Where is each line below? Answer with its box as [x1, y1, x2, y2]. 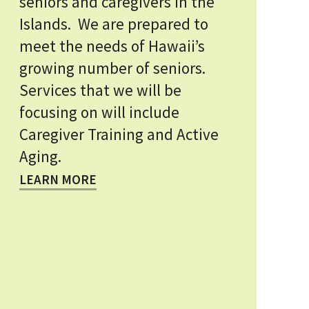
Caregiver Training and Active [19, 124, 219, 144]
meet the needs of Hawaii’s [19, 36, 205, 56]
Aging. [19, 146, 61, 166]
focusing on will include [19, 102, 179, 122]
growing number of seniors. [19, 58, 209, 78]
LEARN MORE [19, 171, 97, 188]
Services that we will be [19, 80, 181, 100]
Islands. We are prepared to [19, 14, 208, 34]
